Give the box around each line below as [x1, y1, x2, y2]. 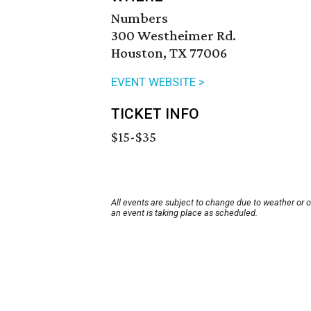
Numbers [111, 10, 168, 27]
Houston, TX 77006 [111, 44, 227, 62]
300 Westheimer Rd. [111, 27, 236, 44]
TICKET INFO [111, 106, 199, 123]
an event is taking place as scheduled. [111, 208, 258, 219]
